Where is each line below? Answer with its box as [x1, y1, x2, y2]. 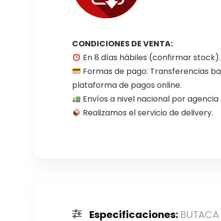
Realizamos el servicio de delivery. [81, 107, 214, 119]
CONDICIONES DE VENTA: [72, 38, 173, 50]
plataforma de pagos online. [72, 79, 182, 91]
